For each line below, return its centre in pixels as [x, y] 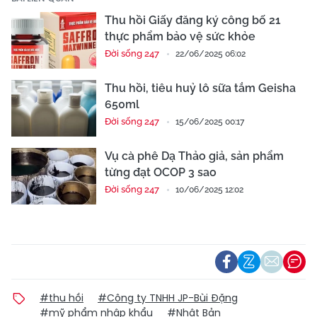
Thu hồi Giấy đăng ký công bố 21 [193, 20]
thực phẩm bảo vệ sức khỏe [180, 36]
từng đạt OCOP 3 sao [161, 172]
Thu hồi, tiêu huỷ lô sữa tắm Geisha [200, 88]
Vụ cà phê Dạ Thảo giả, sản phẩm [194, 156]
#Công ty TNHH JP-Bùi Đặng [168, 298]
